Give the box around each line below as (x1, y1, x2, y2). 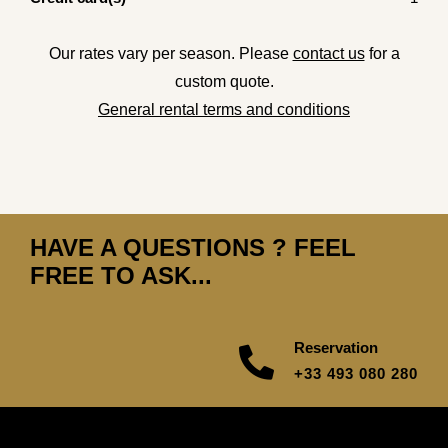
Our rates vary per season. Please (48, 45, 293, 63)
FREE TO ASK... (30, 262, 212, 290)
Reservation (294, 339, 378, 357)
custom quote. (174, 73, 274, 91)
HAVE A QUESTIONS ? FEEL (30, 234, 356, 262)
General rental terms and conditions (98, 101, 350, 119)
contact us (292, 45, 365, 63)
